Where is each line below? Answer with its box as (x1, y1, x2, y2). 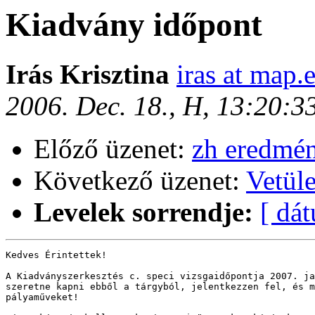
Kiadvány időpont (6, 6, 262, 43)
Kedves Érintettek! (6, 250, 107, 261)
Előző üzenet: (34, 134, 192, 165)
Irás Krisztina (6, 59, 176, 90)
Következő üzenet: (34, 165, 246, 196)
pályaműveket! (6, 292, 79, 303)
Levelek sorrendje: (34, 197, 253, 228)
